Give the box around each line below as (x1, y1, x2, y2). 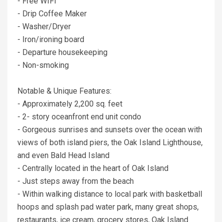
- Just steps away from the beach (17, 176, 134, 186)
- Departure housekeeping (17, 48, 108, 57)
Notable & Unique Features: (17, 86, 115, 96)
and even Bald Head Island (17, 151, 110, 161)
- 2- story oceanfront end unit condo (17, 112, 141, 122)
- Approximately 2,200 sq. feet (17, 99, 122, 109)
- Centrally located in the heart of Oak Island (17, 164, 168, 173)
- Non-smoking (17, 60, 69, 70)
